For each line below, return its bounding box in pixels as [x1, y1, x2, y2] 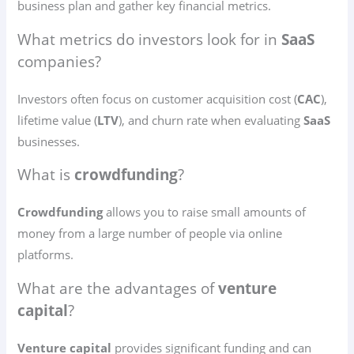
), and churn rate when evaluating [119, 111, 304, 128]
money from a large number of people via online [17, 225, 283, 242]
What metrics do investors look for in [17, 28, 282, 50]
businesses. [17, 133, 81, 149]
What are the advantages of [17, 278, 219, 299]
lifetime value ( [17, 111, 98, 128]
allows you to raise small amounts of [103, 204, 307, 220]
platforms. [17, 247, 74, 263]
